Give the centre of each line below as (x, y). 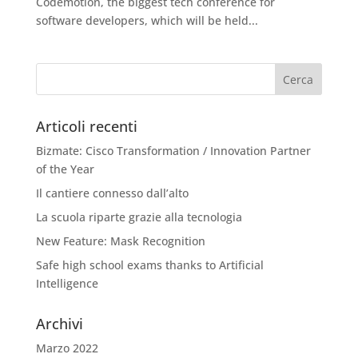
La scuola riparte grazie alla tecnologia (139, 217)
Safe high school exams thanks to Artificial (149, 265)
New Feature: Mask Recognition (120, 241)
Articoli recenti (86, 127)
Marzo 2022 (67, 348)
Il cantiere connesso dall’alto (112, 193)
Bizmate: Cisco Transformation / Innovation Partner (173, 151)
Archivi (59, 324)
